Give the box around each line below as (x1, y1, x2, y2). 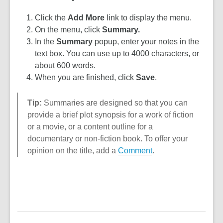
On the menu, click (35, 25, 103, 34)
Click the (35, 13, 68, 22)
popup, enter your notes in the (93, 37, 200, 46)
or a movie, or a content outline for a (27, 122, 153, 131)
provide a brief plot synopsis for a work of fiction (27, 111, 194, 119)
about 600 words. (35, 61, 96, 70)
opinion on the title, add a (27, 146, 118, 155)
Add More (68, 13, 107, 22)
